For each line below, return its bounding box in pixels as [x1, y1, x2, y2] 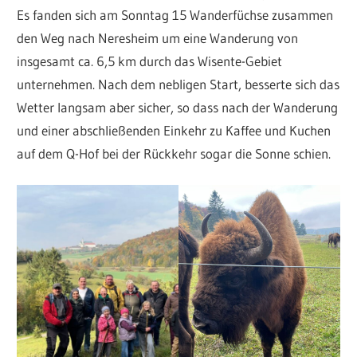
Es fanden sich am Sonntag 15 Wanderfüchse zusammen [17, 6, 334, 23]
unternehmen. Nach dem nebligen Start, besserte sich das [17, 75, 340, 92]
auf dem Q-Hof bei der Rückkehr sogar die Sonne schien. [17, 144, 331, 162]
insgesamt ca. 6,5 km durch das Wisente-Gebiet [17, 52, 283, 69]
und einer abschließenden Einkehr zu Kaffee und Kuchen [17, 121, 331, 139]
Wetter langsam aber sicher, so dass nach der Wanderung [17, 98, 339, 116]
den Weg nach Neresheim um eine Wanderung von [17, 29, 299, 46]
